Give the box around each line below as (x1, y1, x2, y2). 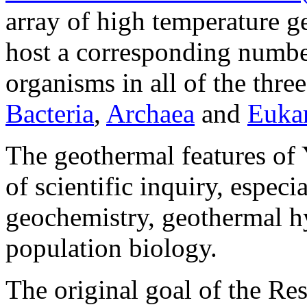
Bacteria (5, 99, 94, 129)
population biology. (5, 233, 217, 263)
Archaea (106, 99, 195, 129)
